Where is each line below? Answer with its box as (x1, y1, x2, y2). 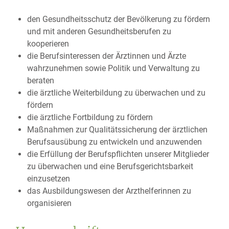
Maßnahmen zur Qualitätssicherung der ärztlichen (27, 124, 208, 134)
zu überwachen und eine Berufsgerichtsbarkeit (27, 161, 193, 171)
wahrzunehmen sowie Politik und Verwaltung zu (27, 63, 200, 73)
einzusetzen (27, 173, 70, 184)
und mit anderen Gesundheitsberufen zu (27, 26, 171, 36)
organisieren (27, 198, 72, 208)
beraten (27, 75, 54, 85)
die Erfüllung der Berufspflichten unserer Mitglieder (27, 149, 209, 159)
